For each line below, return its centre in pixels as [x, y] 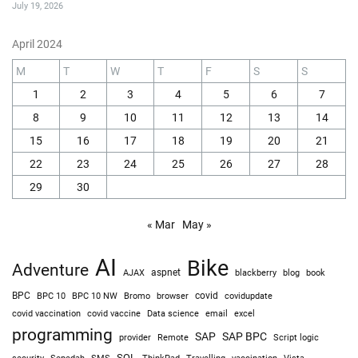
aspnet [166, 272]
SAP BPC [245, 336]
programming [62, 334]
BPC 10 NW [95, 295]
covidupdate [249, 295]
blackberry [256, 272]
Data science [173, 313]
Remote [173, 337]
